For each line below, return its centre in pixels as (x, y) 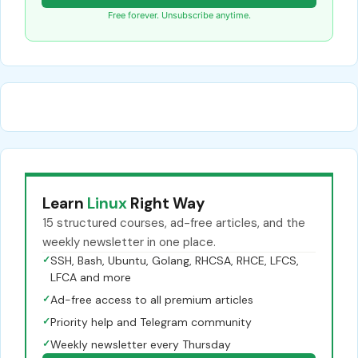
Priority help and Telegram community (151, 322)
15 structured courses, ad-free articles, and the (174, 223)
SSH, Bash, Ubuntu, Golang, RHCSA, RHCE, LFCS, (175, 260)
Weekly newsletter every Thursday (141, 344)
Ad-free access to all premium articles (152, 299)
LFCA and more (91, 277)
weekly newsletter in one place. (129, 242)
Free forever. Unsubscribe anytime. (179, 15)
